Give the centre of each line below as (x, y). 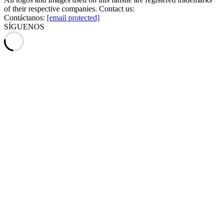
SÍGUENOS (24, 26)
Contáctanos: (25, 17)
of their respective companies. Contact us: (69, 8)
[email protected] (73, 17)
